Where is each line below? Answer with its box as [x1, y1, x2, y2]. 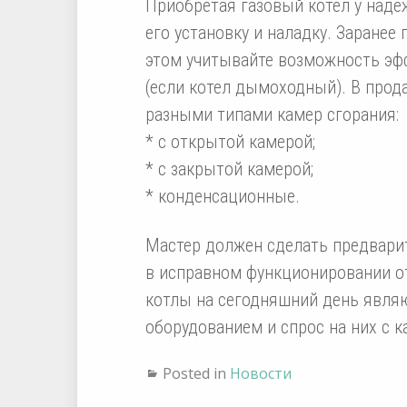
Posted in [162, 362, 230, 383]
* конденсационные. [144, 184, 300, 207]
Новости [229, 362, 292, 383]
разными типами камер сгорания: [144, 103, 399, 125]
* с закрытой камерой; [144, 157, 313, 180]
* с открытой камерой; [144, 130, 315, 153]
